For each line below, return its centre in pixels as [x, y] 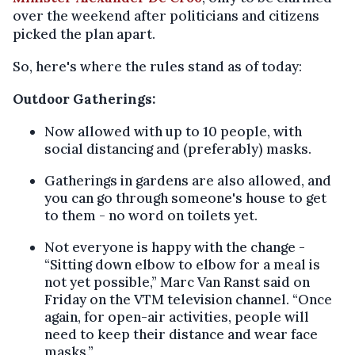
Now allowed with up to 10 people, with [173, 132]
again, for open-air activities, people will [177, 317]
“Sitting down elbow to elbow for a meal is [182, 265]
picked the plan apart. [84, 34]
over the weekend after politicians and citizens [166, 16]
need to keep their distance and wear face [181, 335]
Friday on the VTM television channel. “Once [188, 300]
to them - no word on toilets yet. [151, 216]
